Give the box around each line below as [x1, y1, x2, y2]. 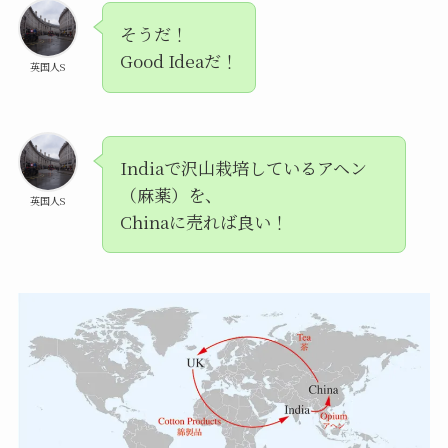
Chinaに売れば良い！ [119, 209, 288, 235]
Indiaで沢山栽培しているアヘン [119, 155, 367, 181]
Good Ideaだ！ [119, 48, 238, 74]
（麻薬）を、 [119, 182, 222, 208]
